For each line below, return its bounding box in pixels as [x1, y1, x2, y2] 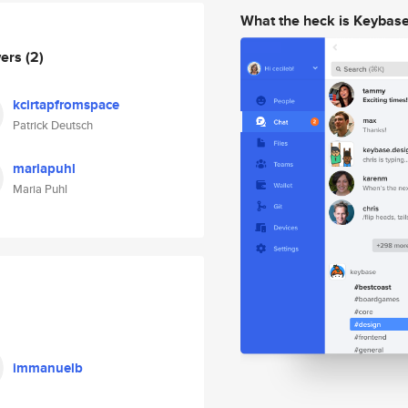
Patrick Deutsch [13, 117, 93, 134]
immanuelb [13, 358, 83, 378]
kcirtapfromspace [13, 95, 119, 115]
